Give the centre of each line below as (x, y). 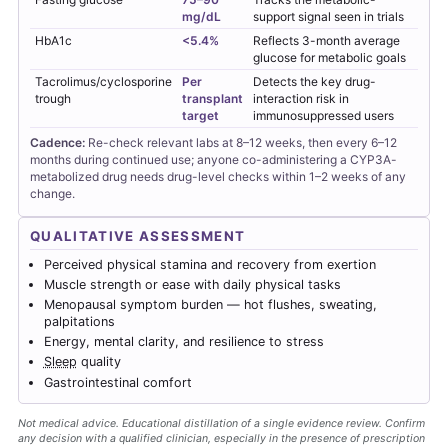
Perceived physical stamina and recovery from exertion (209, 264)
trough (53, 98)
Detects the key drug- (314, 81)
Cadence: (57, 142)
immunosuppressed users (323, 115)
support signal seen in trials (328, 16)
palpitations (79, 322)
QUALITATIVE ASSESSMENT (138, 235)
